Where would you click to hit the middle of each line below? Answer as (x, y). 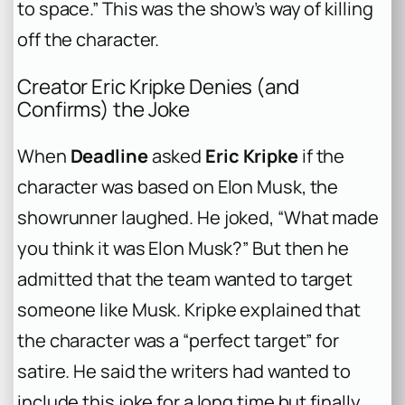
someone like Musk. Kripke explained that (189, 309)
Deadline (109, 155)
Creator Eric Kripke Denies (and (158, 87)
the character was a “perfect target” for (178, 340)
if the (321, 155)
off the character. (89, 39)
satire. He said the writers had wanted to (184, 371)
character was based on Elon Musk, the (178, 186)
